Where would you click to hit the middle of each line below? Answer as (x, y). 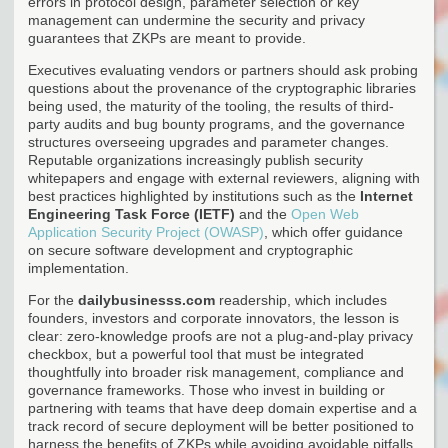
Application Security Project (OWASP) (146, 231)
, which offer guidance (333, 231)
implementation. (78, 267)
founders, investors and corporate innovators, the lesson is (213, 317)
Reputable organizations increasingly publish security (195, 159)
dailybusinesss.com (146, 299)
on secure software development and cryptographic (190, 249)
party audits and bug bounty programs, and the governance (216, 123)
